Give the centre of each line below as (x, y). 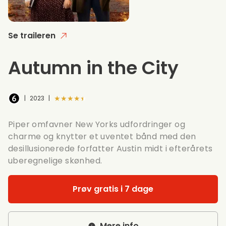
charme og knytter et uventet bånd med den (102, 136)
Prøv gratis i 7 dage (113, 189)
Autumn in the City (93, 68)
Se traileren (32, 35)
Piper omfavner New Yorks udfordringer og (97, 124)
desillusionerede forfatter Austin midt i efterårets (110, 148)
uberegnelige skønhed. (55, 160)
